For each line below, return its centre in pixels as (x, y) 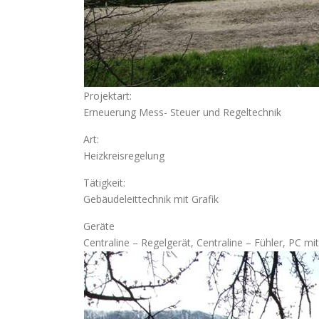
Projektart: (108, 96)
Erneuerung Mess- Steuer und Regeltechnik (182, 112)
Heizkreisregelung (124, 156)
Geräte (99, 226)
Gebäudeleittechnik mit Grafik (151, 199)
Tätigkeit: (104, 183)
